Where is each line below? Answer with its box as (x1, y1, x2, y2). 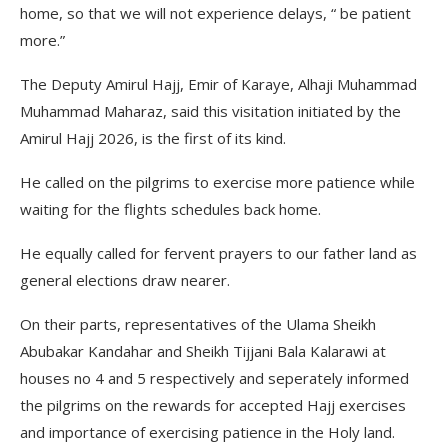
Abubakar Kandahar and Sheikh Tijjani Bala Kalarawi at (20, 341, 386, 361)
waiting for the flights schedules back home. (20, 199, 321, 219)
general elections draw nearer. (20, 270, 230, 290)
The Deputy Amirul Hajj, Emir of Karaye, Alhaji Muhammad (20, 74, 417, 94)
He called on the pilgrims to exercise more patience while (20, 172, 415, 192)
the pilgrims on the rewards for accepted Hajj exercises (20, 395, 406, 415)
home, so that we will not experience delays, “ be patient (20, 3, 411, 23)
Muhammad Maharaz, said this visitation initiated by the (20, 101, 401, 121)
